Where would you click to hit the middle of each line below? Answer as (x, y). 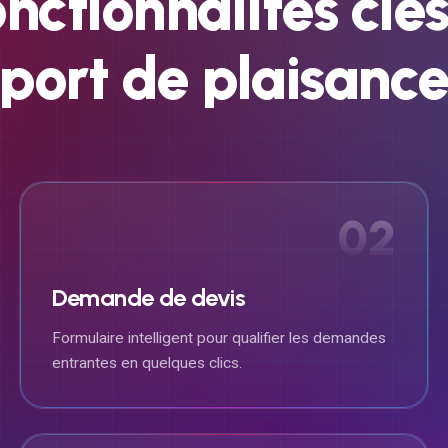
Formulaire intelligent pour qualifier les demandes (218, 337)
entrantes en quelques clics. (146, 362)
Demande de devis (148, 297)
